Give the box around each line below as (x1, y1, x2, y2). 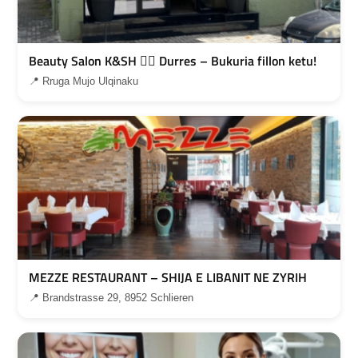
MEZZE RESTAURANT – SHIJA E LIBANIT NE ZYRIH (29, 268, 307, 288)
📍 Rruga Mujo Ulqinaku (29, 75, 138, 88)
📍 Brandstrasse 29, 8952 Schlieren (29, 292, 193, 304)
